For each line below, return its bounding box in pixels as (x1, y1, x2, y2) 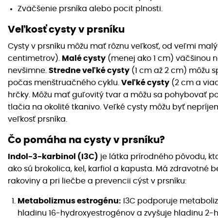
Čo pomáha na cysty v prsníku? (8, 135, 165, 145)
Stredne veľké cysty (49, 67, 129, 75)
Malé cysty (62, 54, 106, 63)
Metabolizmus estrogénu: (18, 197, 121, 205)
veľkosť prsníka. (8, 115, 67, 124)
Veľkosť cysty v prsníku (8, 25, 125, 35)
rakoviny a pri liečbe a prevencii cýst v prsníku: (8, 177, 186, 185)
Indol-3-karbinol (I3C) (8, 153, 98, 161)
